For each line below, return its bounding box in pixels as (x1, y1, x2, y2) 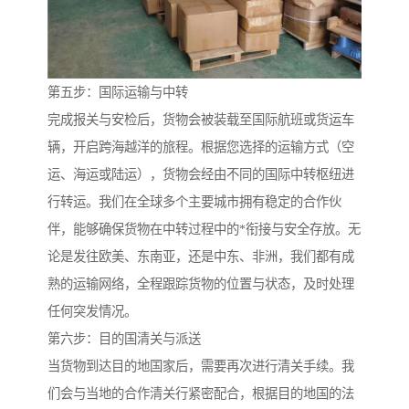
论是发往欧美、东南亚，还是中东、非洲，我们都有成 (47, 249, 354, 265)
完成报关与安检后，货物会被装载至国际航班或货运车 (47, 112, 354, 128)
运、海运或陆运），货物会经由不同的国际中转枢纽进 (47, 167, 354, 183)
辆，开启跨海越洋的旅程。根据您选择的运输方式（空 (47, 140, 354, 155)
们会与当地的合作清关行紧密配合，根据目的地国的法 (47, 386, 354, 402)
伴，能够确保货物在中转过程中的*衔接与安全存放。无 (47, 222, 361, 237)
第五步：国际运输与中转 (47, 85, 188, 100)
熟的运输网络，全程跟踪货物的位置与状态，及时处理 (47, 277, 354, 292)
